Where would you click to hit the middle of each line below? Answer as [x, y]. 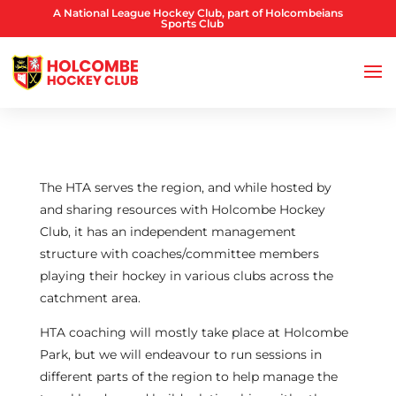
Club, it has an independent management [168, 232]
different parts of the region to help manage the [188, 377]
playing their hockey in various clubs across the [186, 276]
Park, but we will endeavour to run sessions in [180, 354]
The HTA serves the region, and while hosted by [185, 187]
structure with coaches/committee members [179, 254]
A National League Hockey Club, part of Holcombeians [198, 13]
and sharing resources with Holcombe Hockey [182, 209]
